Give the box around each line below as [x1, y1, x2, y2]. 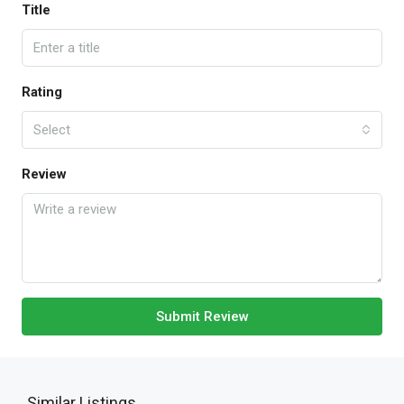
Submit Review [155, 308, 249, 326]
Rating [22, 84, 62, 101]
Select [33, 122, 70, 139]
